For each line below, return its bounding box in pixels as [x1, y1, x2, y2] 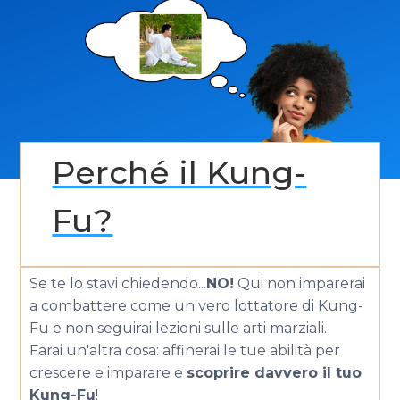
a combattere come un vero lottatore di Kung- [29, 296, 364, 314]
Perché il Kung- [52, 152, 307, 192]
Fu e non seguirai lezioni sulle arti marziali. [29, 319, 328, 337]
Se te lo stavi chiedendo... [29, 274, 207, 292]
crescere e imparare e [29, 363, 187, 381]
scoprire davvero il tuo [187, 363, 362, 381]
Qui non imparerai [234, 274, 366, 292]
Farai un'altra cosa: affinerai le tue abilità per [29, 341, 341, 359]
